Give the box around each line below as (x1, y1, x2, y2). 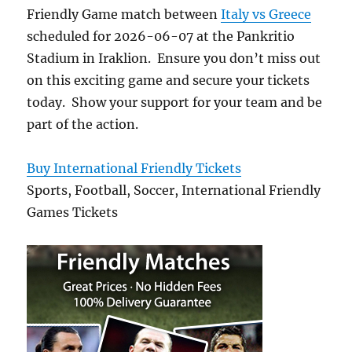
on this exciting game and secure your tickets (27, 72, 310, 88)
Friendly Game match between (27, 6, 222, 22)
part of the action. (27, 116, 139, 132)
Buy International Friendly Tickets (27, 160, 242, 176)
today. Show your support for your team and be (27, 94, 323, 110)
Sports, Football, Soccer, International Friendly (27, 182, 321, 198)
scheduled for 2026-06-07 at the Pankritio (27, 28, 295, 44)
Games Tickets (27, 204, 119, 220)
